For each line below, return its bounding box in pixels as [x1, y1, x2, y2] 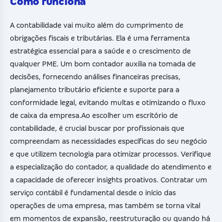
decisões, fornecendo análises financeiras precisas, [10, 72, 180, 81]
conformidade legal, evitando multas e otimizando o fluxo [10, 98, 206, 107]
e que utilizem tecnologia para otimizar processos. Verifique [10, 150, 211, 158]
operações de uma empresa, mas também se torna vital [10, 201, 200, 210]
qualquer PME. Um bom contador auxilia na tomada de [10, 59, 196, 68]
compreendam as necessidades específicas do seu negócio [10, 137, 207, 145]
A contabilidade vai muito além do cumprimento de [10, 21, 183, 29]
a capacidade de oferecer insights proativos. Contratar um [10, 175, 207, 184]
